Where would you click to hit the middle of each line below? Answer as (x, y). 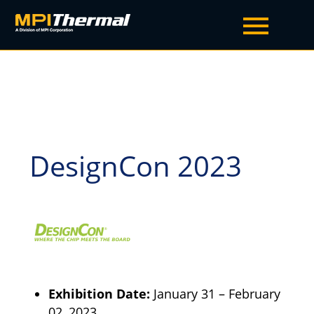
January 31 (186, 294)
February (253, 294)
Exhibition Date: (101, 294)
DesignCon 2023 (136, 166)
